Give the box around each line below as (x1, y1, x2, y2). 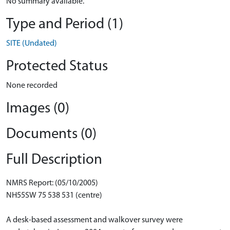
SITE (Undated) (6, 40, 57, 48)
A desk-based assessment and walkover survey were (6, 216, 183, 224)
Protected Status (6, 59, 108, 74)
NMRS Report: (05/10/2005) (6, 179, 98, 187)
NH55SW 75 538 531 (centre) (6, 191, 102, 200)
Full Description (6, 152, 102, 167)
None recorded (6, 82, 57, 90)
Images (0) (6, 101, 69, 116)
